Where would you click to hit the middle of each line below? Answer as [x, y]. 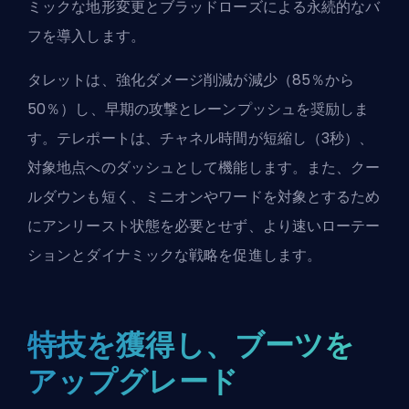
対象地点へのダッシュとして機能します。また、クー [204, 167]
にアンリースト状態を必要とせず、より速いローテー [204, 225]
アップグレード [133, 381]
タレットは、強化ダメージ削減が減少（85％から [191, 79]
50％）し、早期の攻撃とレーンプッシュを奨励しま [199, 109]
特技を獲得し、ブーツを [191, 344]
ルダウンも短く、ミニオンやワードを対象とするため [204, 196]
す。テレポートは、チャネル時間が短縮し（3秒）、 [201, 138]
